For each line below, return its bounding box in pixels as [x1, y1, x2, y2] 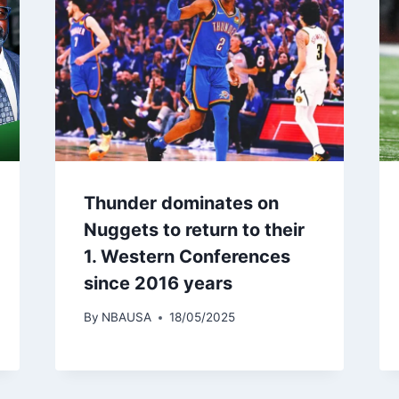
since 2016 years [83, 272, 232, 294]
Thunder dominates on [83, 191, 279, 214]
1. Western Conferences [83, 245, 290, 267]
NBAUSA [101, 310, 151, 325]
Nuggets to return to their [83, 218, 305, 240]
